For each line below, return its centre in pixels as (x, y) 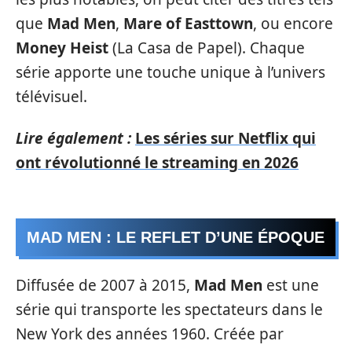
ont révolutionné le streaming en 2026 (157, 163)
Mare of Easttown (188, 23)
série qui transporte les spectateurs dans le (169, 310)
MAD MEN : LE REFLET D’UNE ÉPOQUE (176, 237)
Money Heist (62, 48)
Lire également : (73, 138)
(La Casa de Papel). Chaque (207, 48)
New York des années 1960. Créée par (150, 334)
